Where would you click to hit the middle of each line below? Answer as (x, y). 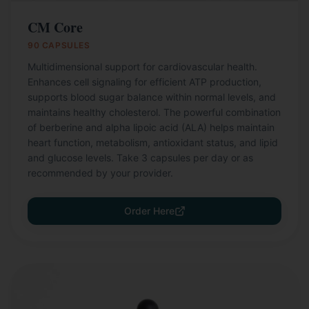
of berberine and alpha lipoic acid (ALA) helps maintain (151, 127)
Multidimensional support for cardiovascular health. (142, 67)
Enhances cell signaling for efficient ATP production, (144, 82)
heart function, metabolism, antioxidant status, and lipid (153, 142)
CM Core (55, 27)
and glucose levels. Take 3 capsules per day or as (140, 158)
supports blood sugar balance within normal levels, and (152, 97)
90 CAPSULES (59, 45)
